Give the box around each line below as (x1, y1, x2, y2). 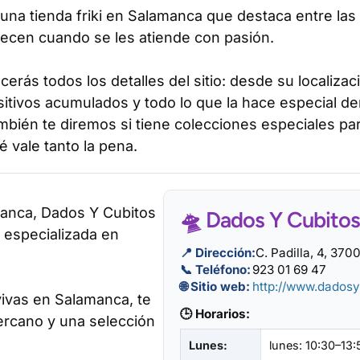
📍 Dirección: (180, 245, 256, 260)
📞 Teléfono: (180, 262, 251, 277)
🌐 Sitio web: (180, 279, 250, 294)
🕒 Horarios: (180, 306, 250, 321)
